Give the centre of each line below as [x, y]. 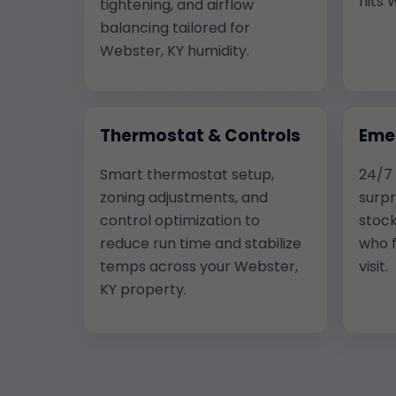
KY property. [143, 289]
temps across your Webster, [199, 266]
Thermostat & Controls [200, 135]
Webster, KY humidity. [175, 50]
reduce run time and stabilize [201, 243]
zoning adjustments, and [184, 197]
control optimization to [180, 220]
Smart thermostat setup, [187, 174]
